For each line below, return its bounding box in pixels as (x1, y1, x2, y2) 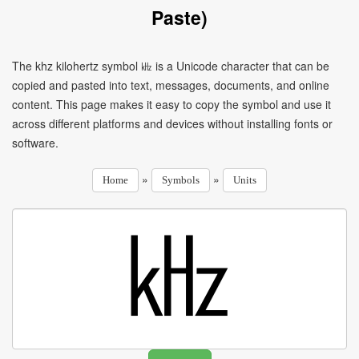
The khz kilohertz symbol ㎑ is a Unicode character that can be (12, 58, 329, 74)
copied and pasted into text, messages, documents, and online (12, 77, 329, 93)
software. (12, 135, 58, 151)
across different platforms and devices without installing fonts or (12, 115, 333, 131)
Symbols (162, 174, 200, 186)
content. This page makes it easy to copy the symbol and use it (12, 96, 331, 112)
